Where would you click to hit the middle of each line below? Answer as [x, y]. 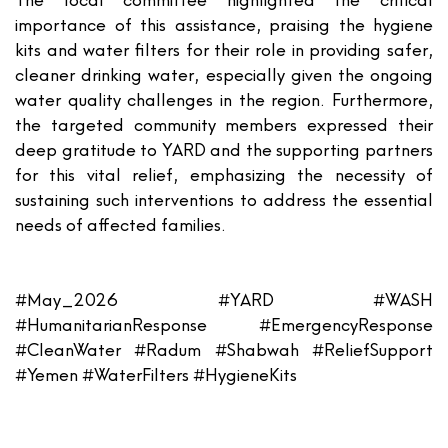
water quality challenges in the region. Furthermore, [224, 100]
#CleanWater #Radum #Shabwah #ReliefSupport [224, 350]
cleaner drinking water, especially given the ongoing [224, 75]
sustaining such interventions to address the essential [224, 200]
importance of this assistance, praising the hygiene [224, 25]
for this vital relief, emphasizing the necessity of [224, 175]
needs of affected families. [120, 225]
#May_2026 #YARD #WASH [224, 300]
